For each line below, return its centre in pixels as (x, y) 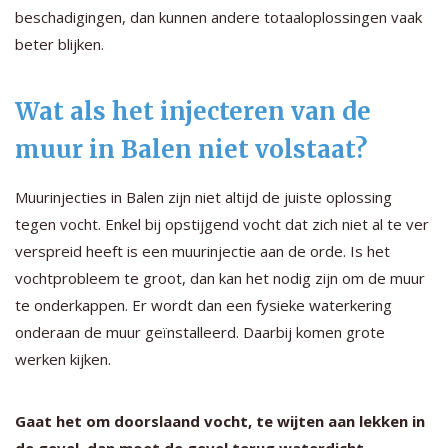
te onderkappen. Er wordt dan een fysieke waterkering (203, 304)
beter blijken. (59, 43)
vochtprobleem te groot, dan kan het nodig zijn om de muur (220, 277)
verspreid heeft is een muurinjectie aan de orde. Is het (202, 250)
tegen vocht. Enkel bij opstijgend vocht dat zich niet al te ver (222, 223)
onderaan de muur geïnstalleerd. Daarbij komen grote (200, 331)
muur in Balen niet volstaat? (191, 149)
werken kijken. (63, 358)
